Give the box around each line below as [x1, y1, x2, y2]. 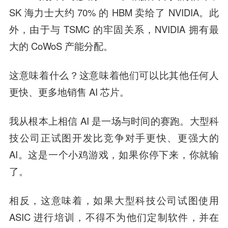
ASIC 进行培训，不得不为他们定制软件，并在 [9, 210, 219, 223]
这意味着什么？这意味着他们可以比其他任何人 [9, 68, 219, 82]
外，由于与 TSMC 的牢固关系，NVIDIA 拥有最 [9, 22, 219, 36]
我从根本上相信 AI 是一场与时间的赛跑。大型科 [9, 114, 219, 128]
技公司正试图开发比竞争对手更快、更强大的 [9, 131, 219, 145]
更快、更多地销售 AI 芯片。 [9, 85, 129, 99]
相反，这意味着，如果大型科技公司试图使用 [9, 193, 219, 207]
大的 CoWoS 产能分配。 [9, 39, 113, 53]
